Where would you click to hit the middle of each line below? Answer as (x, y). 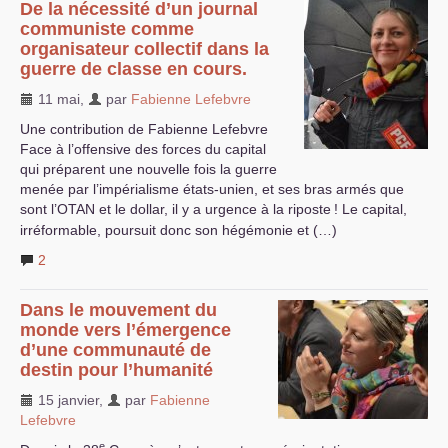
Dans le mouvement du (118, 310)
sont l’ (38, 209)
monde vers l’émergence (125, 330)
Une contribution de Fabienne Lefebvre (144, 129)
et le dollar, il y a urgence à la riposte (213, 209)
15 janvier (66, 400)
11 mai (57, 99)
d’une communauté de (115, 350)
